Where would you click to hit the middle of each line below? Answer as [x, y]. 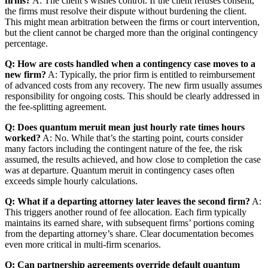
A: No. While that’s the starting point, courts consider [142, 138]
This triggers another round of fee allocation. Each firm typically [126, 212]
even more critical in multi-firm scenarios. [83, 244]
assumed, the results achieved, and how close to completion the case [133, 159]
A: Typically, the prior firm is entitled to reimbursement [150, 74]
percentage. [26, 43]
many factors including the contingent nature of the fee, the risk [124, 148]
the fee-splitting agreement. [56, 106]
